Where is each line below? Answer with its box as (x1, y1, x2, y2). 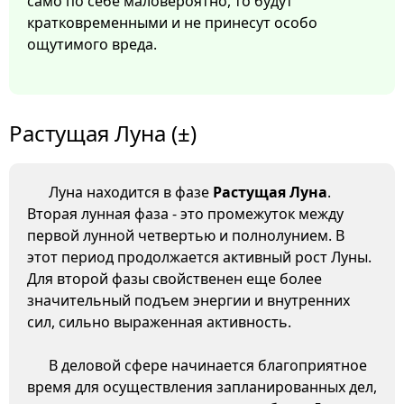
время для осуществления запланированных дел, (27, 377, 377, 398)
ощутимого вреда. (27, 34, 157, 55)
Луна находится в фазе (49, 182, 213, 203)
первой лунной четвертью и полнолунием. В (27, 225, 344, 246)
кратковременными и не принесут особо (27, 13, 317, 33)
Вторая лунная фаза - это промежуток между (27, 204, 344, 225)
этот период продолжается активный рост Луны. (27, 247, 372, 268)
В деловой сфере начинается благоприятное (49, 355, 367, 376)
